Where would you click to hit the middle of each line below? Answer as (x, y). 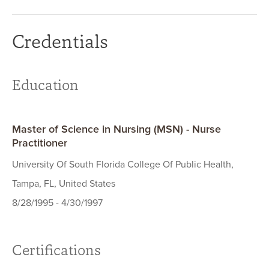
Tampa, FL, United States (64, 184)
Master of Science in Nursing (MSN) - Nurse (116, 129)
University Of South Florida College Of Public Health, (123, 165)
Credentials (60, 41)
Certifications (56, 250)
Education (45, 85)
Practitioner (40, 143)
